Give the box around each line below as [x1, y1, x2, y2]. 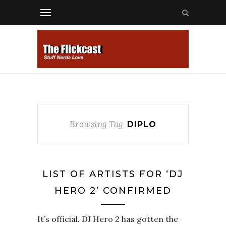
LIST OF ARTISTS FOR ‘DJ [42, 168, 184, 180]
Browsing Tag [70, 119, 123, 130]
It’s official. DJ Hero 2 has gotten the [37, 214, 178, 224]
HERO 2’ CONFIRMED [54, 185, 172, 196]
